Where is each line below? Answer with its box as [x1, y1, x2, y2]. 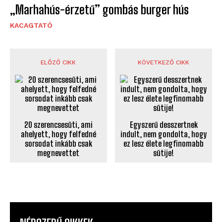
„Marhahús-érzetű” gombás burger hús [10, 2, 189, 17]
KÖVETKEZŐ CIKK [138, 59, 190, 66]
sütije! [153, 148, 174, 158]
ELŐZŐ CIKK [41, 59, 76, 66]
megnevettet [37, 148, 80, 158]
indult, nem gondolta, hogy [120, 129, 207, 139]
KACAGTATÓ [10, 21, 53, 30]
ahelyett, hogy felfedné [20, 129, 96, 139]
